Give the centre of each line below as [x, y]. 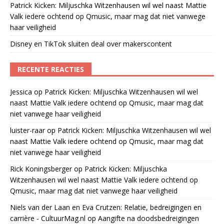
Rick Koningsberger [41, 169]
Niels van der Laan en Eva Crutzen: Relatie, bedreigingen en [106, 207]
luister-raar [27, 130]
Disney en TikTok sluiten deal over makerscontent [91, 44]
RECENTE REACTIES [51, 69]
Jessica [21, 92]
